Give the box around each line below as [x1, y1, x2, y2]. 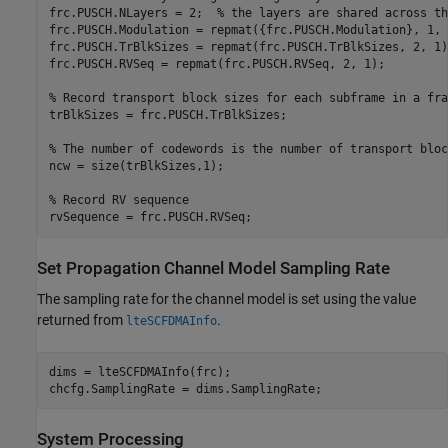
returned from [37, 312, 126, 329]
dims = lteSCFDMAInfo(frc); [48, 364, 231, 379]
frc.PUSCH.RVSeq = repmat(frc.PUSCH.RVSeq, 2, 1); [48, 57, 385, 72]
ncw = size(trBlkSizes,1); [48, 159, 224, 174]
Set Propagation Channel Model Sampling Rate [37, 258, 390, 278]
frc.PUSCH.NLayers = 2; [48, 6, 217, 21]
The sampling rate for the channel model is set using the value [37, 291, 416, 308]
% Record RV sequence [48, 193, 189, 208]
